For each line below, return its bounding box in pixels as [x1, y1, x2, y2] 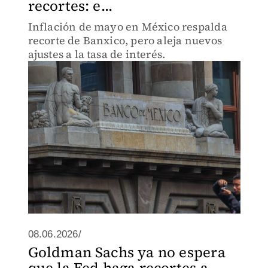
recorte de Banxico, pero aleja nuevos [28, 33, 222, 48]
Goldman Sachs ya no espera [28, 242, 226, 262]
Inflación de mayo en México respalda [28, 19, 227, 34]
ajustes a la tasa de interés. [28, 47, 166, 62]
